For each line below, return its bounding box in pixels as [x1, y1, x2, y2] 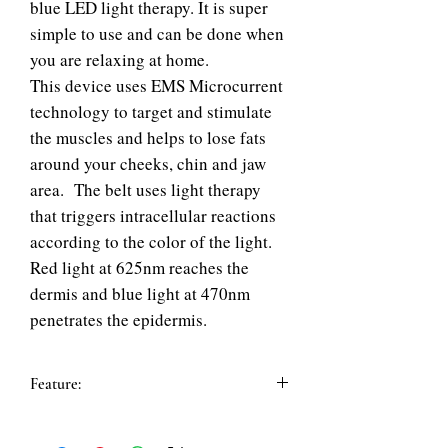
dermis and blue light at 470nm [30, 282, 250, 305]
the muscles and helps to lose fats [30, 126, 266, 149]
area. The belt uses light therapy [30, 178, 261, 201]
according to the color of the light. [30, 230, 272, 253]
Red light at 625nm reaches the [30, 256, 249, 279]
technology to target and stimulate [30, 100, 272, 123]
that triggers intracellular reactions [30, 204, 276, 227]
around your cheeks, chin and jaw [30, 152, 266, 175]
